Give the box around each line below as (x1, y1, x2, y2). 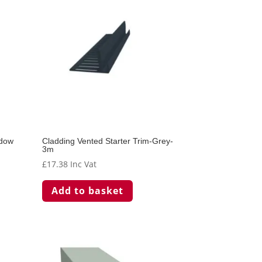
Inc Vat (70, 158, 97, 170)
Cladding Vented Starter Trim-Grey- (42, 136, 174, 146)
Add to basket (51, 184, 124, 197)
